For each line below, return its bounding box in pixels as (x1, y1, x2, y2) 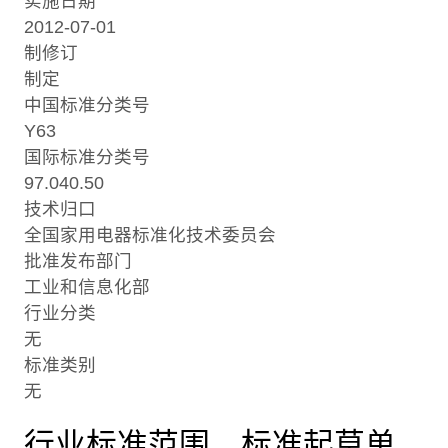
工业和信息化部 (24, 277, 150, 298)
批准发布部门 (24, 251, 132, 272)
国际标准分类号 (24, 147, 150, 168)
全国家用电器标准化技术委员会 (24, 225, 276, 246)
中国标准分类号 (24, 95, 150, 116)
